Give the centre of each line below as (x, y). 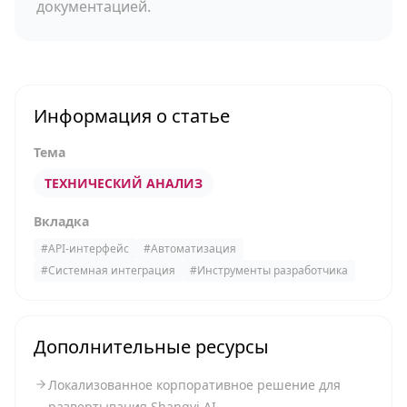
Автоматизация (194, 248)
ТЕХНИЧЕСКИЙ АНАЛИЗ (124, 183)
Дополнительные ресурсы (151, 347)
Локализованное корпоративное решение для (194, 385)
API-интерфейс (89, 248)
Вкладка (61, 221)
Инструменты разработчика (273, 270)
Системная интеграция (112, 270)
